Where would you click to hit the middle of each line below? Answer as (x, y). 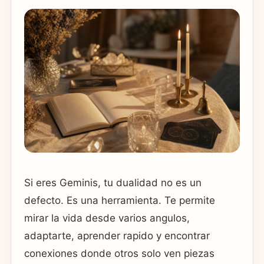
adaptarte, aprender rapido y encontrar (117, 235)
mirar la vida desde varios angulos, (107, 218)
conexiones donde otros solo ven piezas (119, 253)
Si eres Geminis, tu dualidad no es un (113, 182)
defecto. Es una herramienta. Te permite (120, 200)
